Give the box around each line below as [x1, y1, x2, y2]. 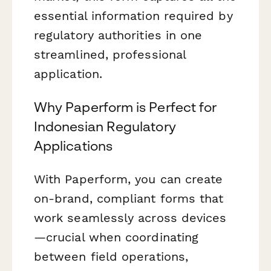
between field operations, [34, 249, 189, 264]
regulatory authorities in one [34, 27, 203, 42]
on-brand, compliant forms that [34, 191, 224, 206]
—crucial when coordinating [34, 229, 199, 244]
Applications [34, 137, 113, 154]
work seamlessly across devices [34, 210, 227, 225]
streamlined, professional [34, 47, 186, 62]
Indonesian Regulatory [34, 118, 176, 134]
